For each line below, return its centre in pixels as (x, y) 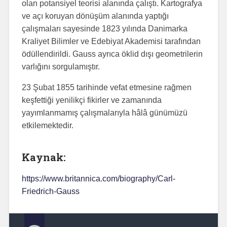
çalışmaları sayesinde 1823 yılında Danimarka (104, 29)
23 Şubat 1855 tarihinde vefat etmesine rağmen (106, 88)
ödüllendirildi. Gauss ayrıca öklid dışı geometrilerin (112, 54)
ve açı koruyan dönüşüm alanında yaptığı (95, 16)
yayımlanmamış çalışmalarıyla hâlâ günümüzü (104, 113)
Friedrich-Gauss (50, 192)
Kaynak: (44, 157)
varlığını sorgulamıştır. (61, 67)
